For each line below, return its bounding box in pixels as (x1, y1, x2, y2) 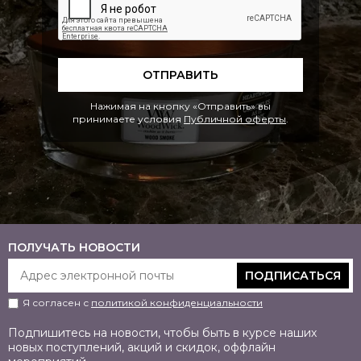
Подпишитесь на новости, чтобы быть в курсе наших (8, 326, 317, 340)
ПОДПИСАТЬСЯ (245, 268, 341, 283)
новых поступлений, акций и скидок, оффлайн (8, 340, 276, 355)
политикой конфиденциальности (91, 297, 263, 309)
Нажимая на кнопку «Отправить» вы (90, 100, 271, 112)
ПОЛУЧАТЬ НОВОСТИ (8, 240, 140, 255)
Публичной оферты (184, 113, 286, 125)
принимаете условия (73, 113, 184, 125)
